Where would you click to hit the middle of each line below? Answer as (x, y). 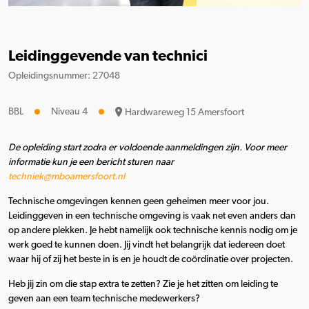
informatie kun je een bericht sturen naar (91, 162)
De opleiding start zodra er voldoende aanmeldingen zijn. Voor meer (148, 147)
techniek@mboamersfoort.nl (67, 176)
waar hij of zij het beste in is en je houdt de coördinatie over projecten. (151, 259)
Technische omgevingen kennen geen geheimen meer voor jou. (139, 201)
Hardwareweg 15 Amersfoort (185, 112)
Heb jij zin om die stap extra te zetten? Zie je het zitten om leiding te (143, 284)
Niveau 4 (69, 111)
